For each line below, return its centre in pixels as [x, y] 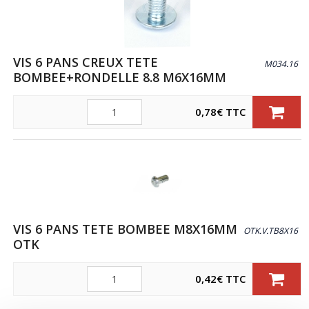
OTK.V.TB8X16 [271, 231]
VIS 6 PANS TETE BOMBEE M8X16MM [126, 229]
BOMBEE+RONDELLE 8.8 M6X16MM [120, 77]
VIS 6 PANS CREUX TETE [86, 62]
